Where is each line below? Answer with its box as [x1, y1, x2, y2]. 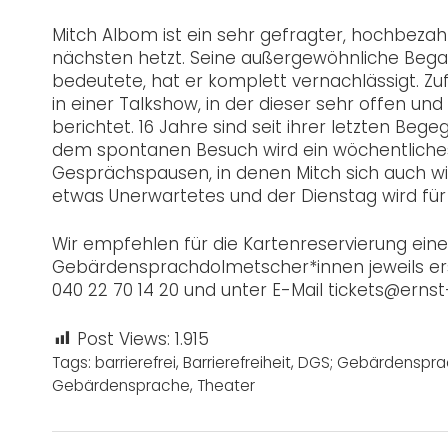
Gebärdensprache [52, 374, 190, 396]
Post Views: [77, 326, 170, 351]
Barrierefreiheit [183, 351, 291, 373]
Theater [197, 374, 255, 396]
